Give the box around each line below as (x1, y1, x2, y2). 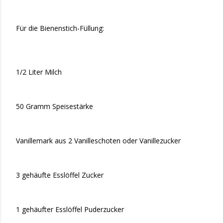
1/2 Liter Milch (16, 67, 62, 77)
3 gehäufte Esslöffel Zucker (16, 170, 104, 180)
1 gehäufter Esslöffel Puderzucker (16, 204, 124, 214)
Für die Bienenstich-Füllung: (16, 23, 104, 33)
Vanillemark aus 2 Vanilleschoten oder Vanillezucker (16, 135, 181, 145)
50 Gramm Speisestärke (16, 101, 93, 111)
